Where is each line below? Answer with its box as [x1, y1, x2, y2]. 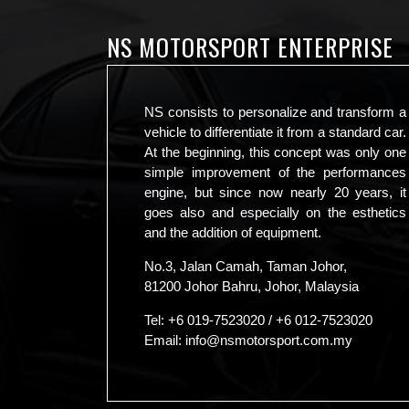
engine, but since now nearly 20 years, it [144, 184, 406, 200]
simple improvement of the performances [144, 163, 406, 180]
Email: [144, 331, 185, 348]
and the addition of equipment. [144, 224, 321, 240]
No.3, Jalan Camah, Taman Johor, [144, 257, 347, 274]
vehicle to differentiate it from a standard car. [144, 123, 406, 140]
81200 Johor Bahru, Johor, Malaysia [144, 278, 359, 294]
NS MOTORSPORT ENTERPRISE [107, 28, 393, 65]
